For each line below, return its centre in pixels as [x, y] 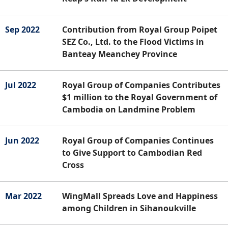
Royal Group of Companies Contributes [141, 85]
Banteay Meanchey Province [120, 54]
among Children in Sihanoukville [129, 208]
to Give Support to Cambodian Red [132, 152]
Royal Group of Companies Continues [138, 140]
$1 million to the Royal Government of [140, 97]
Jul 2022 [21, 85]
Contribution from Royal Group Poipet [140, 29]
